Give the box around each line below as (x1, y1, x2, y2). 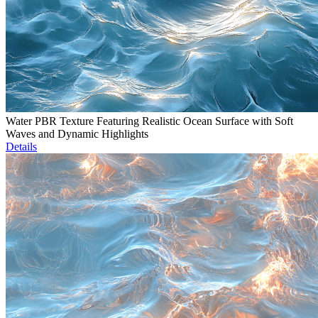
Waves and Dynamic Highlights (6, 128, 148, 141)
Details (6, 141, 37, 153)
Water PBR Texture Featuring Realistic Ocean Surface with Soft (6, 115, 293, 128)
